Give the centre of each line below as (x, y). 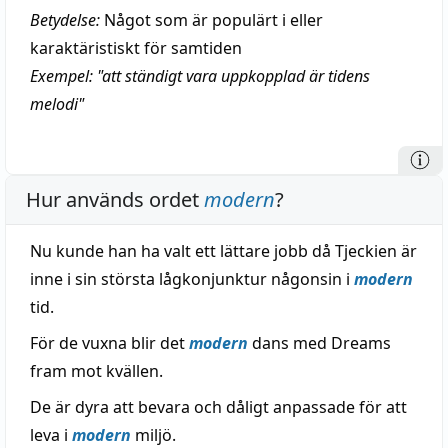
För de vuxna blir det (109, 343)
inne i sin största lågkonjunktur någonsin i (192, 279)
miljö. (153, 435)
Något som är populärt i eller (211, 20)
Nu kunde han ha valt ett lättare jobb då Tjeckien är (223, 251)
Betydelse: (65, 20)
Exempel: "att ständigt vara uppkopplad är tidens (200, 76)
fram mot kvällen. (96, 371)
